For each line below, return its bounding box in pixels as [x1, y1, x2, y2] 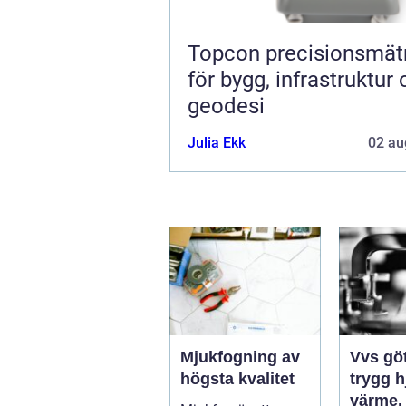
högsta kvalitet [180, 369, 295, 388]
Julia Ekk [188, 133, 246, 151]
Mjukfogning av [180, 347, 300, 366]
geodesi [188, 92, 265, 119]
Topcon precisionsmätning [188, 40, 266, 66]
